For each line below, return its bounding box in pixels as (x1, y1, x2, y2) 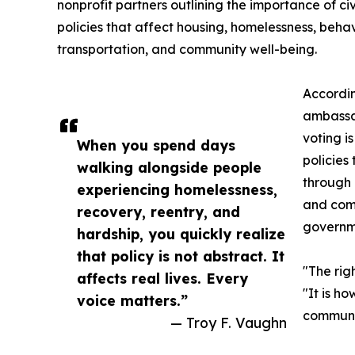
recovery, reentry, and (77, 203, 240, 221)
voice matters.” (77, 292, 188, 310)
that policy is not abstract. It (77, 247, 284, 265)
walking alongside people (77, 158, 261, 177)
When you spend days (77, 136, 235, 155)
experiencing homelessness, (77, 181, 277, 199)
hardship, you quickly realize (77, 225, 285, 243)
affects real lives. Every (77, 269, 248, 288)
